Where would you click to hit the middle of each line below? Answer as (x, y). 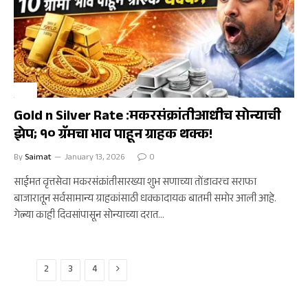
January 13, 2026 (95, 158)
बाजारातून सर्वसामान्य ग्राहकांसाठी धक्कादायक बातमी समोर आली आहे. (145, 200)
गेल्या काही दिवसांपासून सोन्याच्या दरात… (89, 216)
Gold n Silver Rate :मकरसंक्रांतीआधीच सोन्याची (147, 118)
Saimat (38, 158)
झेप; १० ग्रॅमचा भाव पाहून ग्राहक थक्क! (113, 136)
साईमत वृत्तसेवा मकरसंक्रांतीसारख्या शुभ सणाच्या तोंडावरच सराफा (135, 183)
